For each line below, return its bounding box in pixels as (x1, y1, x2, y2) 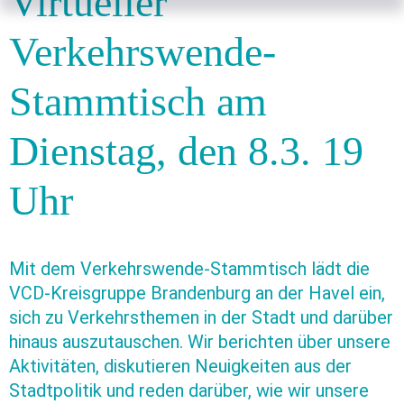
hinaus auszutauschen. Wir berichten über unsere (9, 331, 390, 353)
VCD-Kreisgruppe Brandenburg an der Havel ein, (9, 282, 385, 304)
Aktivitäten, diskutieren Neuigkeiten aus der (9, 355, 352, 377)
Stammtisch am (9, 78, 267, 124)
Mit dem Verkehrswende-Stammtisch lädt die (9, 258, 370, 280)
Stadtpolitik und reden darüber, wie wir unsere (9, 380, 369, 401)
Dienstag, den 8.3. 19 (9, 128, 363, 174)
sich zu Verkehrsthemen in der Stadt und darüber (9, 307, 393, 328)
